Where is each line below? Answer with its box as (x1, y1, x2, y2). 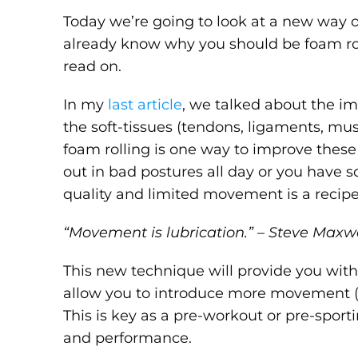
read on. (63, 57, 122, 75)
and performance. (63, 328, 193, 347)
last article (104, 95, 183, 113)
